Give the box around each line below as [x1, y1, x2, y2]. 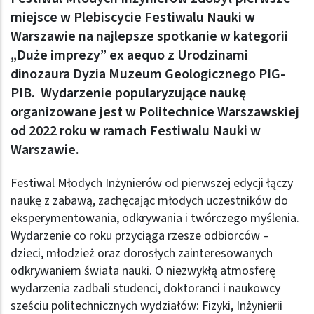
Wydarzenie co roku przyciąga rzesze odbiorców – [11, 226, 269, 245]
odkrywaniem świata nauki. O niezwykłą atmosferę [11, 261, 275, 280]
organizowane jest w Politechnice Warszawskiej [11, 102, 299, 123]
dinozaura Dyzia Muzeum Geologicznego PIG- [11, 64, 285, 85]
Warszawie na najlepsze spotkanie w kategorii [11, 27, 288, 47]
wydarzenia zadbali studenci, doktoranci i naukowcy [11, 279, 280, 297]
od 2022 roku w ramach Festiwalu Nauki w [11, 121, 261, 142]
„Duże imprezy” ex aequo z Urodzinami [11, 46, 248, 66]
